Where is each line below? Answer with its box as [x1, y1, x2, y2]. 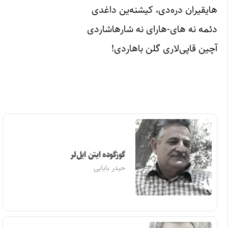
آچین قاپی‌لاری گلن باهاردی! [111, 40, 217, 56]
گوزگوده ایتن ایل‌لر [70, 149, 125, 162]
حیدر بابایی [94, 162, 125, 174]
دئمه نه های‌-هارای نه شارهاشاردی [87, 21, 217, 37]
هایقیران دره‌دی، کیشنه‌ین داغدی [92, 2, 217, 17]
